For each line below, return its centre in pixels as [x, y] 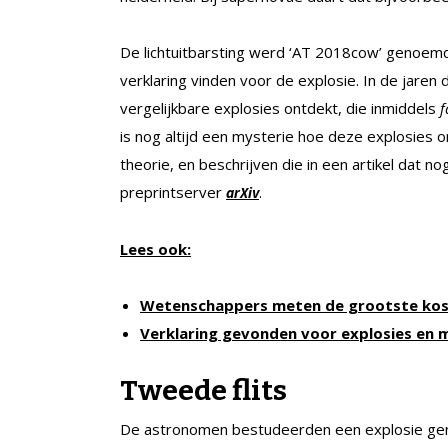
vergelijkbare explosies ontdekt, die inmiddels [280, 107]
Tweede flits [203, 390]
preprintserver [173, 191]
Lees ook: [155, 248]
